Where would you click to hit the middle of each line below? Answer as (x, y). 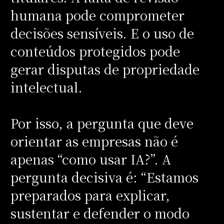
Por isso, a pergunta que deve (102, 123)
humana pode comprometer (97, 15)
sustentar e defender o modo (100, 213)
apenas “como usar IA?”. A (90, 159)
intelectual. (48, 87)
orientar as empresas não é (94, 141)
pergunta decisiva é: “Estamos (104, 177)
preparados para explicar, (90, 195)
